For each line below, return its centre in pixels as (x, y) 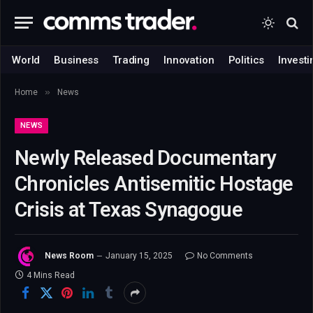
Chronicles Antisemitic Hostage (154, 184)
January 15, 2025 (139, 256)
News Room (69, 256)
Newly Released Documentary (145, 158)
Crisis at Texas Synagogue (129, 210)
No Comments (225, 256)
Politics (246, 60)
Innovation (189, 60)
